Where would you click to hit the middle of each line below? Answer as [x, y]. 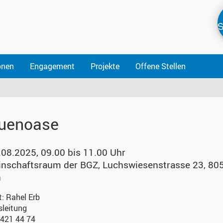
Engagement [52, 66]
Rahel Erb [23, 197]
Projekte [105, 66]
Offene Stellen [161, 66]
